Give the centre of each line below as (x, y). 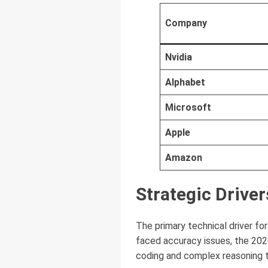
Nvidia (179, 57)
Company (186, 23)
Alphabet (185, 82)
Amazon (184, 157)
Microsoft (188, 107)
